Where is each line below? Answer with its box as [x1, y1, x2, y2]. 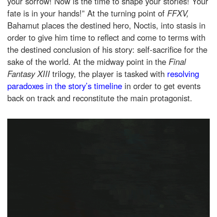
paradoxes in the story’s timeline [7, 79, 122, 92]
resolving [167, 67, 199, 79]
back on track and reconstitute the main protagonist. [7, 92, 192, 104]
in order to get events [122, 79, 201, 92]
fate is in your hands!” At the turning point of [7, 7, 167, 19]
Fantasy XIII [7, 67, 52, 79]
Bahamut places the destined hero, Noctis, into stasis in [7, 19, 205, 31]
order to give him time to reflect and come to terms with [7, 31, 205, 43]
